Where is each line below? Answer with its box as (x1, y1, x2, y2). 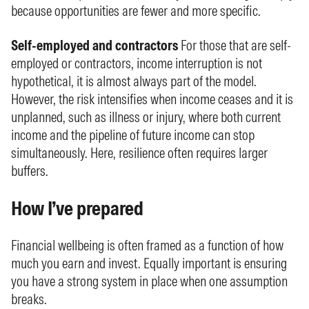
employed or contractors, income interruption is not (11, 54, 262, 72)
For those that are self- (178, 37, 291, 54)
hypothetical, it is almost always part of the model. (11, 72, 257, 90)
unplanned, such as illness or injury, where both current (11, 108, 281, 126)
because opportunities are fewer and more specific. (11, 2, 261, 19)
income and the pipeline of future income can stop (11, 126, 255, 143)
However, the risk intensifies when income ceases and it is (11, 90, 293, 108)
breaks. (11, 290, 47, 308)
